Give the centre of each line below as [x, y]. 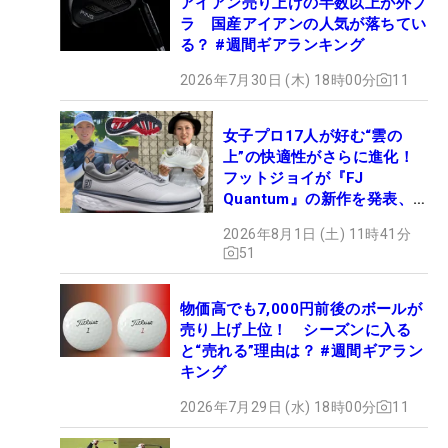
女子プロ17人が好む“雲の [313, 135]
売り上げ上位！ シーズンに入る [295, 329]
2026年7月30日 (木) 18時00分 [278, 79]
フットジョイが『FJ [293, 177]
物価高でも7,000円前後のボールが [301, 308]
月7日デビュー [274, 219]
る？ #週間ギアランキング [272, 44]
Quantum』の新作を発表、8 [323, 198]
